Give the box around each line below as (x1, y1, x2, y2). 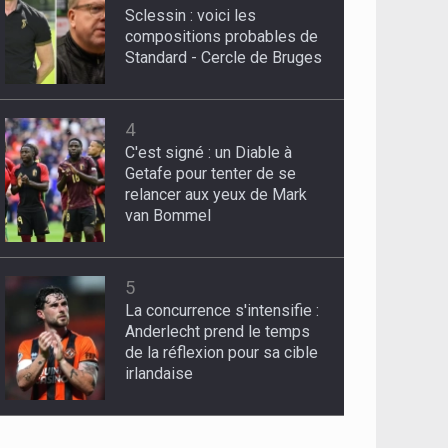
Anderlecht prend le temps (125, 322, 311, 342)
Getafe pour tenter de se (125, 164, 297, 184)
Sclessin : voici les (125, 6, 257, 26)
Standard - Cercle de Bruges (125, 48, 323, 68)
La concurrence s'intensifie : (125, 301, 320, 321)
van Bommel (125, 206, 212, 226)
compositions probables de (125, 27, 319, 47)
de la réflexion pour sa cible (125, 343, 319, 363)
